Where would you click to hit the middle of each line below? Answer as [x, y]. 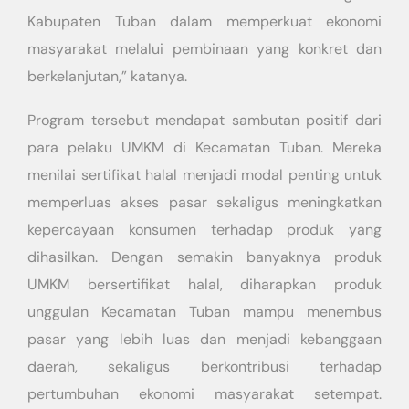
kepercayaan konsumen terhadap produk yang [204, 230]
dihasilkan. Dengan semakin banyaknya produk [204, 257]
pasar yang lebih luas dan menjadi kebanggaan [204, 340]
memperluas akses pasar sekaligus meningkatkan [204, 203]
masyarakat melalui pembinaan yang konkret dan [204, 49]
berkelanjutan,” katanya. [107, 77]
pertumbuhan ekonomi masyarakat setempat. [204, 394]
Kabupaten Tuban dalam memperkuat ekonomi [204, 22]
